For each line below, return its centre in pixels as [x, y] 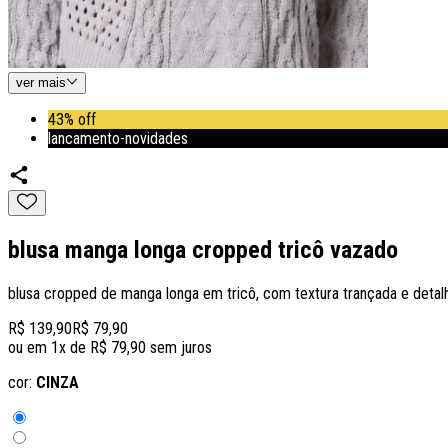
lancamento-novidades [118, 138]
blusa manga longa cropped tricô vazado [203, 250]
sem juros [179, 348]
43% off [72, 119]
